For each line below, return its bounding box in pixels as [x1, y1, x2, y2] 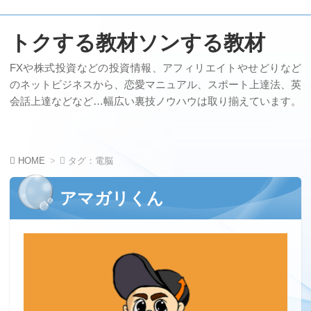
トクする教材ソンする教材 [10, 31, 265, 54]
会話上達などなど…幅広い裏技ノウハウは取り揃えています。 [10, 95, 301, 107]
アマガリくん [60, 189, 164, 208]
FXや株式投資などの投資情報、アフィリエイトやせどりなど [10, 62, 301, 74]
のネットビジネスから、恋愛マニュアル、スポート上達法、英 [10, 78, 301, 90]
